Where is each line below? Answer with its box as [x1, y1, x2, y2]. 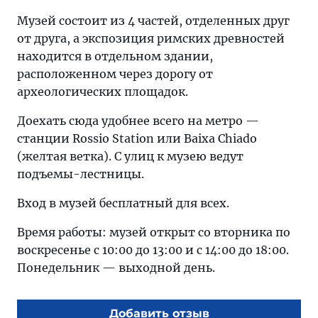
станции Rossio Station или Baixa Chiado [17, 131, 257, 146]
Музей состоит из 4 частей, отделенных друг [17, 13, 290, 28]
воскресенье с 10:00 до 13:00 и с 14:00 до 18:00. [17, 242, 289, 257]
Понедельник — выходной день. [17, 260, 215, 275]
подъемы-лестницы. [17, 166, 144, 181]
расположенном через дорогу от [17, 66, 213, 81]
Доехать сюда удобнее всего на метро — [17, 113, 259, 128]
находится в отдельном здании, [17, 48, 213, 63]
